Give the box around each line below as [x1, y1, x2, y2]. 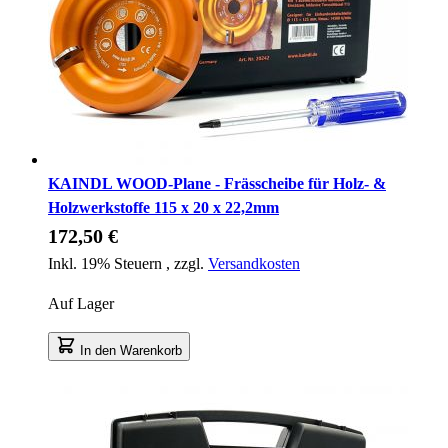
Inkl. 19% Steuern [48, 254, 166, 272]
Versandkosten [208, 254, 300, 272]
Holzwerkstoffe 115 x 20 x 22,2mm [48, 198, 279, 216]
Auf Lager [48, 294, 114, 312]
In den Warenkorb [80, 342, 182, 358]
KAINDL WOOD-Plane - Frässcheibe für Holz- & [48, 174, 386, 192]
